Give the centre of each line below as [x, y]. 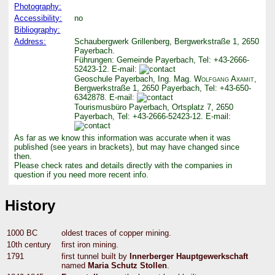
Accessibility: [38, 18]
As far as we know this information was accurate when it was [123, 137]
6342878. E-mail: [106, 97]
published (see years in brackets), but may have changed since [127, 147]
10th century [29, 244]
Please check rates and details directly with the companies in [123, 165]
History [30, 205]
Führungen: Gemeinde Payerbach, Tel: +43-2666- [162, 60]
